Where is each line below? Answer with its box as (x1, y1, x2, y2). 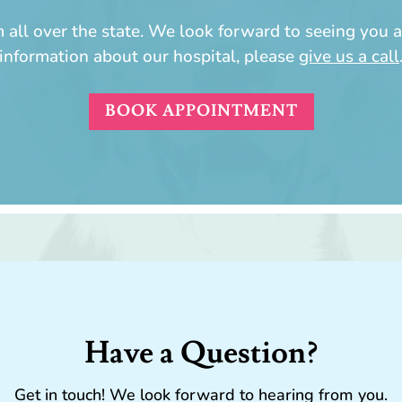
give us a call (299, 45, 399, 69)
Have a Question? (84, 332, 318, 373)
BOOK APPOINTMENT (104, 100, 298, 122)
